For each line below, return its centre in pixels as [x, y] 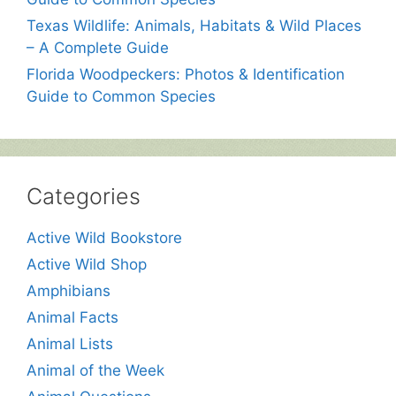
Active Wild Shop [87, 264]
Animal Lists [70, 343]
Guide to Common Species [121, 96]
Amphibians [69, 290]
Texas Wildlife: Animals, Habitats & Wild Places [194, 25]
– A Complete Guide [98, 47]
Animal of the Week [95, 370]
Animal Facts [72, 317]
